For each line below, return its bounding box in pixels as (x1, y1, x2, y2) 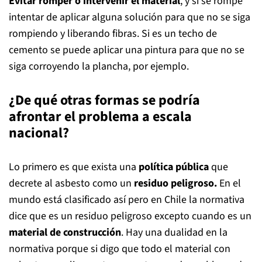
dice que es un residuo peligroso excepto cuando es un (9, 209, 251, 223)
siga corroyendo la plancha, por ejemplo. (9, 59, 189, 74)
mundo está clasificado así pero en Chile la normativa (9, 192, 244, 207)
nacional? (9, 123, 69, 143)
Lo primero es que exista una (9, 160, 139, 174)
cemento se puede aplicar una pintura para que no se (9, 43, 244, 57)
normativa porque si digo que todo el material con (9, 242, 230, 256)
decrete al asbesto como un (9, 176, 134, 191)
